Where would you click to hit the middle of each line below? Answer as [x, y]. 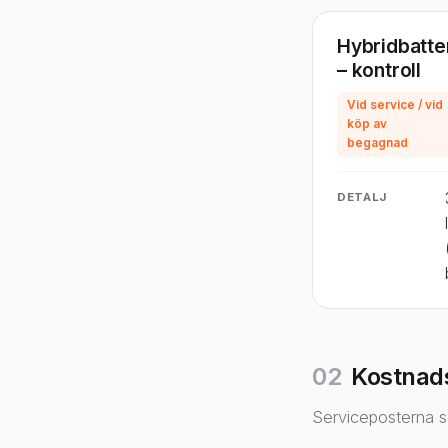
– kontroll [379, 70]
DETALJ [362, 197]
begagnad [377, 143]
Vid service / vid [395, 105]
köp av [367, 124]
